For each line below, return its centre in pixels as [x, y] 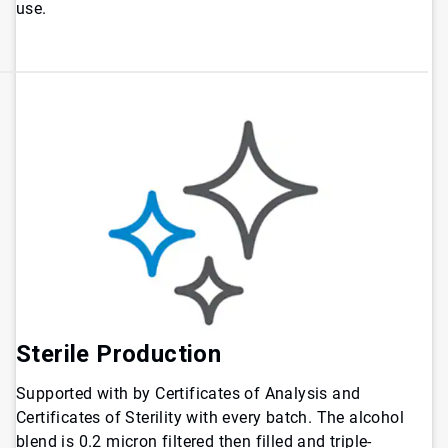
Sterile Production [119, 353]
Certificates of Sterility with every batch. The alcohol [210, 417]
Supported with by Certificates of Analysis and [188, 393]
